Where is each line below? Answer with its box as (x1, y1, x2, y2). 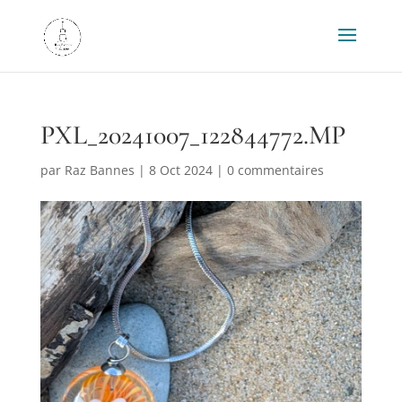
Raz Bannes (64, 162, 135, 179)
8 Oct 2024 (148, 162, 213, 179)
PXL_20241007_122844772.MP (39, 118, 345, 152)
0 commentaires (226, 162, 324, 179)
